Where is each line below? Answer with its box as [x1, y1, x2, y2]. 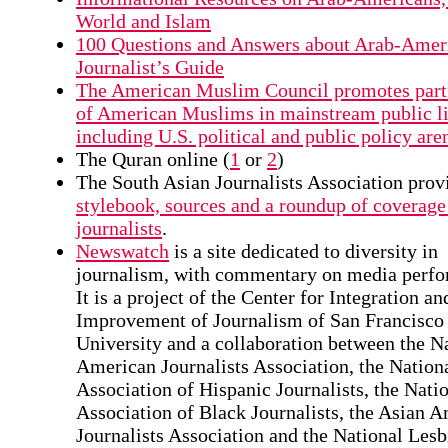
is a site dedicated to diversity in [169, 239, 438, 262]
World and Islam [76, 9, 211, 32]
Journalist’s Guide [76, 55, 224, 78]
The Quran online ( [76, 147, 230, 170]
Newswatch [76, 239, 169, 262]
